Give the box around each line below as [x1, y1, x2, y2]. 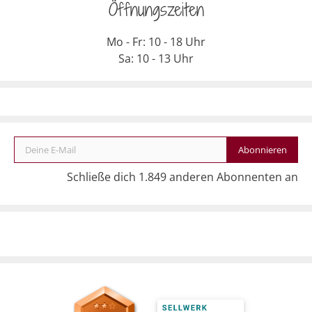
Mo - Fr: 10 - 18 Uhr [107, 33, 205, 49]
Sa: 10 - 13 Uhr [118, 50, 194, 66]
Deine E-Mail [13, 127, 35, 143]
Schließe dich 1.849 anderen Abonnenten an [67, 169, 298, 185]
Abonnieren [238, 143, 287, 156]
